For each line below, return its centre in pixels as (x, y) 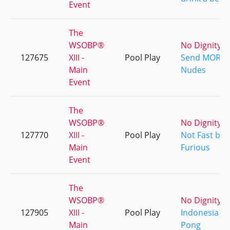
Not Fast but (205, 135)
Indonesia (200, 213)
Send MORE (203, 57)
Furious (195, 147)
